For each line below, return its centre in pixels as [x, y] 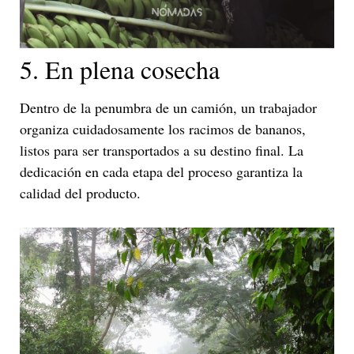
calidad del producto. [80, 193]
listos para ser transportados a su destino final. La [162, 151]
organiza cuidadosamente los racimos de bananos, [163, 129]
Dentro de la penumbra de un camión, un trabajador [168, 108]
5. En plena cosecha [120, 70]
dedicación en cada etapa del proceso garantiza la [161, 172]
